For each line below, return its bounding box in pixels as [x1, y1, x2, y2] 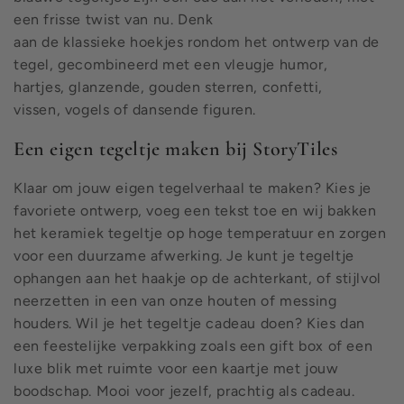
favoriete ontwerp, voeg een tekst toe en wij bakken [14, 202, 377, 219]
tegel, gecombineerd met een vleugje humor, [14, 55, 328, 73]
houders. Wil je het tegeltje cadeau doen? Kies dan [14, 315, 366, 332]
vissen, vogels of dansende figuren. [14, 100, 257, 118]
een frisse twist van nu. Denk [14, 10, 214, 28]
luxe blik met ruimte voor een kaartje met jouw [14, 360, 339, 377]
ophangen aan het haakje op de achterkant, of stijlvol [14, 270, 381, 287]
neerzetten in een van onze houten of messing [14, 292, 337, 309]
